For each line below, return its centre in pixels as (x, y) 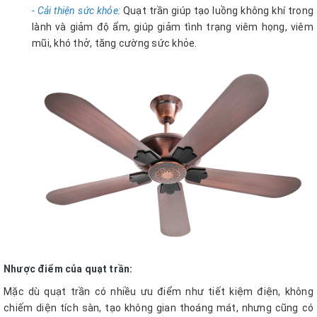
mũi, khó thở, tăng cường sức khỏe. (115, 43)
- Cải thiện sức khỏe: (76, 10)
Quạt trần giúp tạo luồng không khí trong (217, 10)
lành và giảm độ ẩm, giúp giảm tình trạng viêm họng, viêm (173, 27)
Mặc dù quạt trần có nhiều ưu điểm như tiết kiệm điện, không (158, 292)
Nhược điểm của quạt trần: (68, 269)
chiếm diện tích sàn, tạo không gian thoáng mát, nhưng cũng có (158, 308)
